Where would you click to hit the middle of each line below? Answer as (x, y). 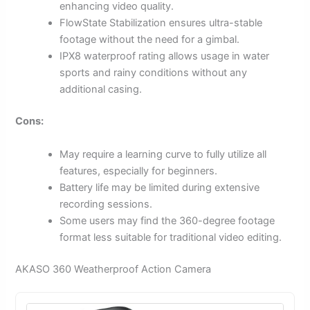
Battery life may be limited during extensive (160, 187)
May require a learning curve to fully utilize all (163, 154)
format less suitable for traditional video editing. (171, 237)
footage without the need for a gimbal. (150, 40)
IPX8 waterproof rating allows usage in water (165, 56)
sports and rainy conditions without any (154, 73)
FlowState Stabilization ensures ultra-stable (161, 23)
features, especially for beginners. (139, 171)
